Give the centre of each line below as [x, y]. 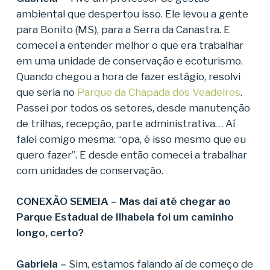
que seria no [46, 92]
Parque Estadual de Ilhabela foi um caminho [125, 217]
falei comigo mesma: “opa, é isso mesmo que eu [131, 139]
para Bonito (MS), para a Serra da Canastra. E [123, 29]
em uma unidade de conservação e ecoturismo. [129, 61]
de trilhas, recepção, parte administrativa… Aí [125, 123]
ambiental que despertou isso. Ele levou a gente [132, 14]
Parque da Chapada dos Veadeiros [159, 92]
